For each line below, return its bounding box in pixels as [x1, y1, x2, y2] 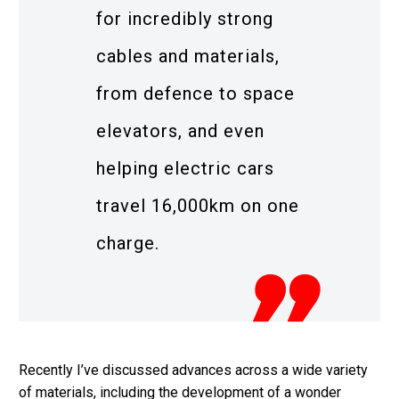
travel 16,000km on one [96, 194, 299, 216]
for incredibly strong [96, 7, 273, 29]
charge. [96, 232, 159, 254]
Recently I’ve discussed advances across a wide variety [19, 362, 368, 379]
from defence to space [96, 82, 295, 104]
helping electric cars [96, 157, 274, 179]
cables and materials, [96, 45, 280, 67]
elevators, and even [96, 119, 265, 142]
